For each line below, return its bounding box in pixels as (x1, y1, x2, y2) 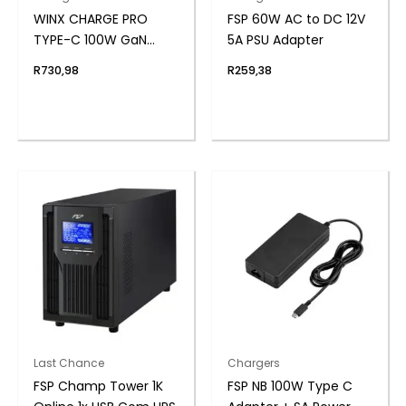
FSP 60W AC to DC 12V (227, 10, 365, 28)
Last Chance (33, 356, 104, 372)
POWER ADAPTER (33, 52, 136, 70)
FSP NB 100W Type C (227, 377, 353, 396)
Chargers (227, 356, 280, 372)
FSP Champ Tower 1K (33, 377, 163, 396)
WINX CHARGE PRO (33, 10, 148, 28)
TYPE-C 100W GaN (33, 31, 147, 49)
